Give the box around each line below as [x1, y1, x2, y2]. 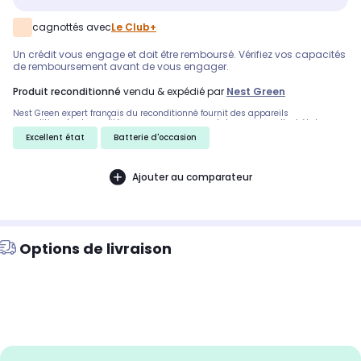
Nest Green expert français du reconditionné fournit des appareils [13, 107, 288, 120]
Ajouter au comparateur [131, 169, 252, 184]
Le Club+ [111, 20, 156, 35]
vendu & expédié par [121, 85, 226, 99]
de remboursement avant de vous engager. [13, 60, 229, 74]
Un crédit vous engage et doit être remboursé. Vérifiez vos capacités [13, 48, 346, 62]
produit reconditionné [19, 85, 121, 99]
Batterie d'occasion [118, 131, 197, 144]
